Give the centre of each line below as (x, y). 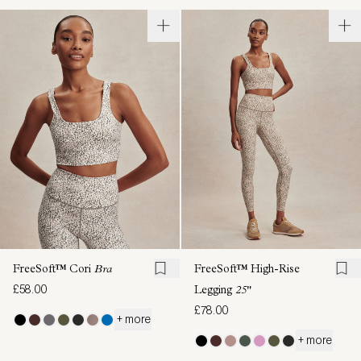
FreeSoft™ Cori (54, 270)
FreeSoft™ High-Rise (247, 270)
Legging (215, 291)
